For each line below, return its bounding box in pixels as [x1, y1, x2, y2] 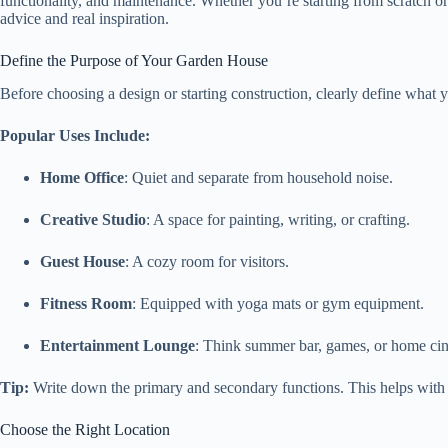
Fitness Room [40, 294, 132, 312]
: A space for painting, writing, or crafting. [146, 210, 410, 228]
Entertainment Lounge [40, 336, 195, 354]
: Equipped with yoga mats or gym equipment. [132, 294, 424, 312]
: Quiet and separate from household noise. [124, 168, 393, 186]
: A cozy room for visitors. [125, 252, 289, 270]
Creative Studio [40, 210, 146, 228]
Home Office [40, 168, 124, 186]
